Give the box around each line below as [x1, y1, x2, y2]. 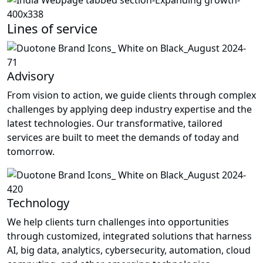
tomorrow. [7, 145, 55, 159]
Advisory [7, 68, 54, 85]
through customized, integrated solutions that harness [7, 230, 252, 243]
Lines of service [7, 20, 97, 38]
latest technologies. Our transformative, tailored [7, 117, 222, 130]
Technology [7, 195, 69, 211]
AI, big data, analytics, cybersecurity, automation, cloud [7, 244, 251, 257]
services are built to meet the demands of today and [7, 131, 239, 144]
